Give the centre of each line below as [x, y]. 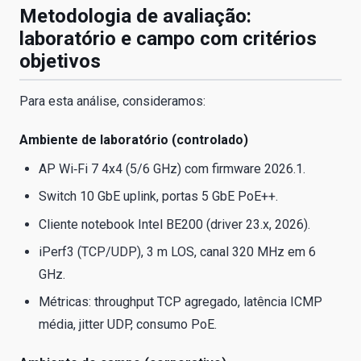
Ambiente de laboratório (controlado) [134, 139]
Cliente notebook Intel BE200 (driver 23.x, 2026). [174, 224]
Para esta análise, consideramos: [112, 101]
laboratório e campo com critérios [168, 38]
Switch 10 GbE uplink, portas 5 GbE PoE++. [158, 197]
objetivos [60, 61]
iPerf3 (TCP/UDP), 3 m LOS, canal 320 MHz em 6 [177, 251]
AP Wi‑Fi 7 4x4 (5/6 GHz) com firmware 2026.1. [172, 168]
